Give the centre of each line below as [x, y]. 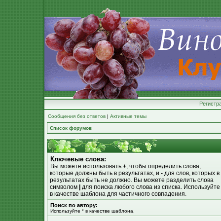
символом [64, 187]
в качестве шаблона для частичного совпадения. [118, 194]
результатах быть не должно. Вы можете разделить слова [132, 180]
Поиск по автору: [74, 205]
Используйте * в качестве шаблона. [92, 211]
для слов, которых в [191, 173]
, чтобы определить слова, [164, 166]
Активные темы [128, 116]
